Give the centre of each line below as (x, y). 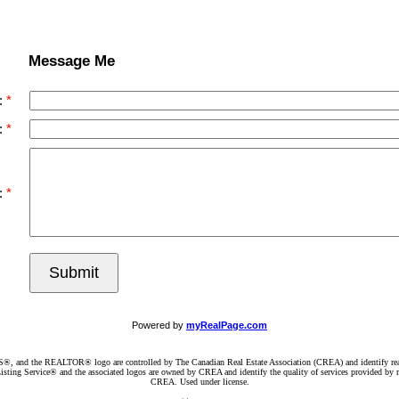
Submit (74, 272)
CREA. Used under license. (199, 381)
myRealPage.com (227, 325)
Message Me (72, 61)
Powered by (159, 325)
